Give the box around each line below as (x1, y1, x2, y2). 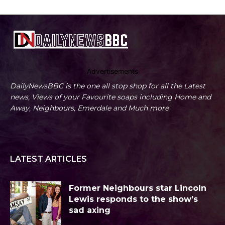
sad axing (69, 205, 110, 215)
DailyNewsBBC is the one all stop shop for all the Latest (10, 81, 205, 91)
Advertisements (87, 67, 138, 76)
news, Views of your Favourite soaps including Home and (10, 92, 211, 102)
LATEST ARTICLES (10, 154, 87, 164)
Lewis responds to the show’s (69, 194, 198, 204)
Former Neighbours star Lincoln (69, 183, 206, 193)
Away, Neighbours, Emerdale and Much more (10, 103, 169, 113)
